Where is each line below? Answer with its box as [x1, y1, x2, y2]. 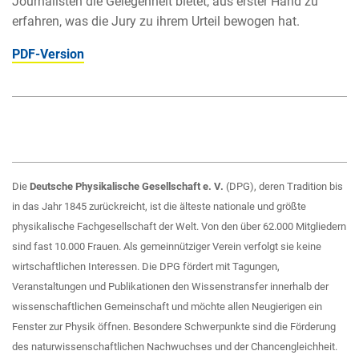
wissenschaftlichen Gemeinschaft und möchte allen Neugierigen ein [12, 301, 322, 313]
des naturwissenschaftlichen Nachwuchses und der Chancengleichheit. [12, 341, 337, 353]
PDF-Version [12, 46, 84, 63]
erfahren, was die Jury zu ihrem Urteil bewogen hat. [12, 14, 300, 30]
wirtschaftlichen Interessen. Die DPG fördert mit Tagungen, [12, 260, 280, 273]
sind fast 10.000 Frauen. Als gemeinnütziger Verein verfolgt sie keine [12, 240, 321, 253]
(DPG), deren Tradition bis [224, 180, 343, 193]
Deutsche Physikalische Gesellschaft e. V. [30, 180, 224, 193]
